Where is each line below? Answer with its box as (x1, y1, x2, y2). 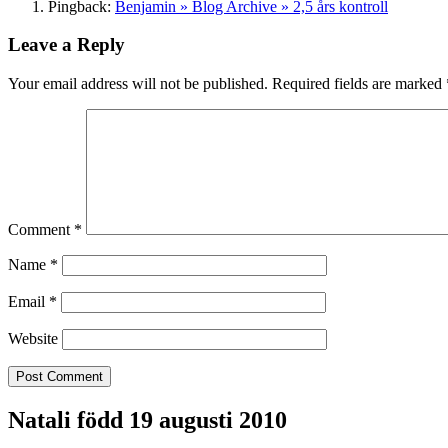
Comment (8, 220, 74, 238)
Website (8, 329, 58, 347)
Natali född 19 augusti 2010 (8, 406, 287, 433)
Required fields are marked (272, 74, 446, 92)
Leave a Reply (8, 34, 125, 56)
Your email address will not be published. (8, 74, 268, 92)
